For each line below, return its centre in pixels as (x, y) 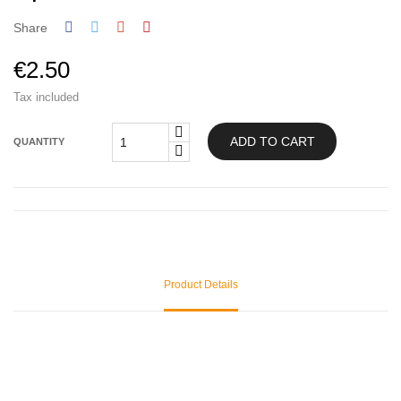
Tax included (46, 97)
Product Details (200, 284)
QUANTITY (39, 142)
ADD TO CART (272, 141)
